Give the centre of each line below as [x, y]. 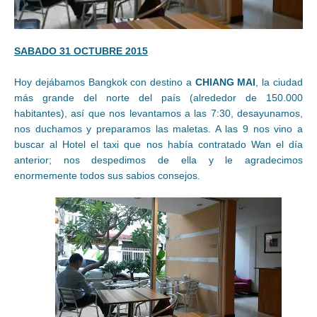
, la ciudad [279, 82]
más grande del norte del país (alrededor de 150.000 [158, 97]
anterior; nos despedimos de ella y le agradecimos [158, 160]
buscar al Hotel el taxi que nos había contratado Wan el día [158, 144]
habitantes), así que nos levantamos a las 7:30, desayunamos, [158, 113]
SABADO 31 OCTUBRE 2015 [81, 51]
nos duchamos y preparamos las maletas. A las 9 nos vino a [158, 128]
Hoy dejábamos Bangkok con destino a [105, 82]
